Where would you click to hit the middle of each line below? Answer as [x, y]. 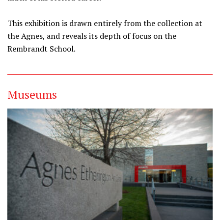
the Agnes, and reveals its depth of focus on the [92, 36]
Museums [32, 94]
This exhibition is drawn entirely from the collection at [105, 23]
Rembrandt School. [41, 49]
